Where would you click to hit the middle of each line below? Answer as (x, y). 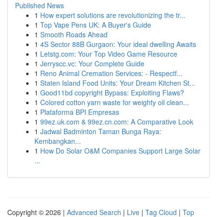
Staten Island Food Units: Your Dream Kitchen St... (118, 83)
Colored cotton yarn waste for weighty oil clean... (115, 102)
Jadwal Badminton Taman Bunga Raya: (101, 131)
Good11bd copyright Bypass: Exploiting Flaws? (112, 93)
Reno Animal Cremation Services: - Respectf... (111, 73)
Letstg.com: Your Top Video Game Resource (109, 54)
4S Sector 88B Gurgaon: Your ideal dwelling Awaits (118, 44)
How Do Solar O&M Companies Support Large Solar (120, 151)
